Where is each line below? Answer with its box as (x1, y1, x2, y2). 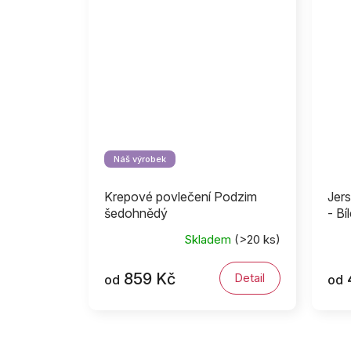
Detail (234, 270, 266, 286)
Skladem (183, 231, 234, 247)
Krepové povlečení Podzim (104, 189, 257, 205)
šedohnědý (104, 205, 168, 222)
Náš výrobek (114, 154, 166, 165)
